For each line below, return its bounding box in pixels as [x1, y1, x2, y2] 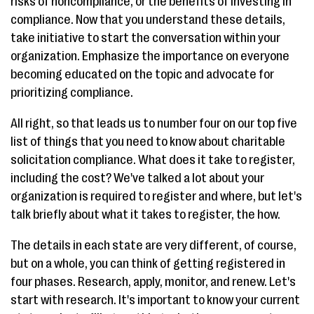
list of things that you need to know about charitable [11, 135, 285, 149]
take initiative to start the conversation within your [11, 31, 280, 45]
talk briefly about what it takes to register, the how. [11, 207, 280, 221]
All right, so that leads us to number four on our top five [11, 116, 297, 130]
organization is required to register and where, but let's [11, 189, 302, 203]
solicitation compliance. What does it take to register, [11, 153, 295, 167]
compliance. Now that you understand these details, [11, 13, 285, 27]
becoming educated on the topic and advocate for [11, 67, 274, 81]
